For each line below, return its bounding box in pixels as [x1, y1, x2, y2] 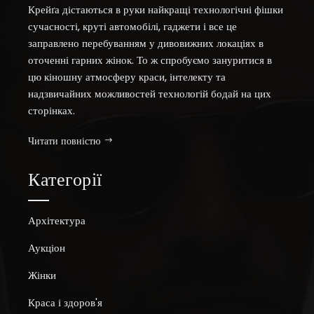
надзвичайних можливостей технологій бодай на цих [28, 86, 271, 102]
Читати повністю [28, 135, 100, 149]
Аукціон [28, 240, 65, 256]
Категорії [28, 168, 102, 195]
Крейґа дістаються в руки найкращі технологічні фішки [28, 2, 283, 18]
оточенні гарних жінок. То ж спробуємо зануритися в [28, 53, 272, 68]
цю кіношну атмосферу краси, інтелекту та [28, 69, 226, 85]
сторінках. [28, 103, 75, 118]
